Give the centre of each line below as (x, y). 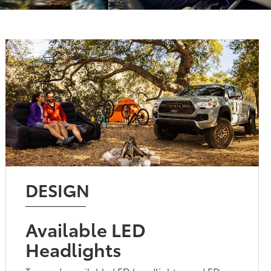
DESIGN (58, 189)
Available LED (86, 229)
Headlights (74, 249)
